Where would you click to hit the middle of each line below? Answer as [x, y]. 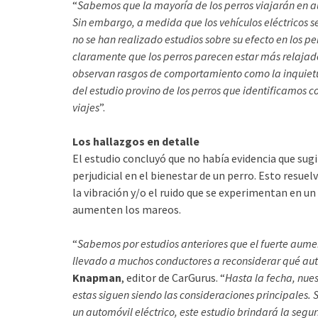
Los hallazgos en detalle [136, 141]
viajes [86, 107]
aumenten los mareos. [127, 209]
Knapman [97, 278]
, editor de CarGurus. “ [173, 278]
